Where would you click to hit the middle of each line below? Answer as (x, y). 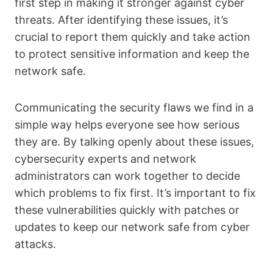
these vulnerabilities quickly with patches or (127, 210)
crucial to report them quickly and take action (133, 37)
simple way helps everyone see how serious (127, 125)
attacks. (35, 244)
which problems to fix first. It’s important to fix (135, 193)
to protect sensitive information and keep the (132, 54)
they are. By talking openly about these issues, (134, 142)
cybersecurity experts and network (105, 159)
